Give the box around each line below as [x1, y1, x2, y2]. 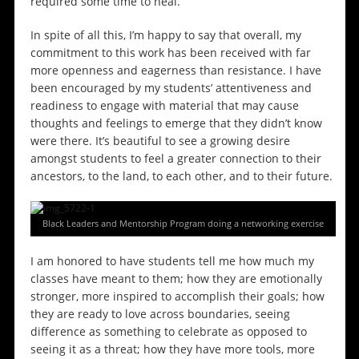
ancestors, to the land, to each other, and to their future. [30, 168, 333, 184]
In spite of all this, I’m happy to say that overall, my [30, 27, 301, 43]
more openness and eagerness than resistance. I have [30, 63, 321, 79]
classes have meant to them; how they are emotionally [30, 271, 322, 287]
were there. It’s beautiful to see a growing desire [30, 133, 290, 149]
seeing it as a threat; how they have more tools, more [30, 341, 315, 357]
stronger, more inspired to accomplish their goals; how [30, 288, 325, 305]
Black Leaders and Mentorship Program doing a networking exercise [42, 217, 324, 230]
